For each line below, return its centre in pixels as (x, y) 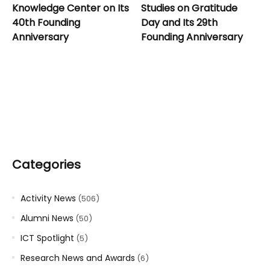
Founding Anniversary (192, 37)
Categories (46, 164)
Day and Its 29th (179, 22)
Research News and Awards (78, 258)
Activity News (48, 198)
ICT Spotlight (47, 238)
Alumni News (47, 218)
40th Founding (46, 22)
